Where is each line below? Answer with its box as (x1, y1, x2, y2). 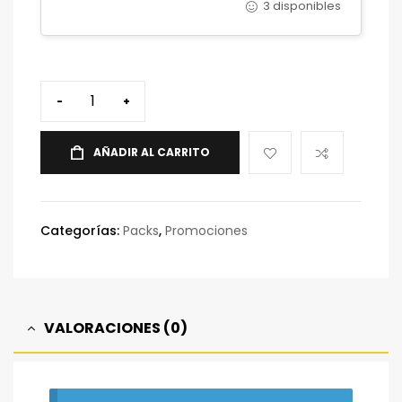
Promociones (165, 221, 248, 240)
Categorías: (40, 221, 123, 240)
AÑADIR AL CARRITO (93, 144, 210, 160)
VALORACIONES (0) (44, 317, 188, 338)
